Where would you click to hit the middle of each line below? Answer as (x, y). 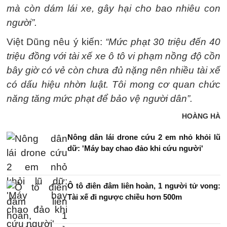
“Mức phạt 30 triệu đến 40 (163, 42)
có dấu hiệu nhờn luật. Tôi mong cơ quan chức (113, 84)
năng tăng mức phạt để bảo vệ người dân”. (100, 99)
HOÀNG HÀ (201, 116)
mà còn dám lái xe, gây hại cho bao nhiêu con (113, 8)
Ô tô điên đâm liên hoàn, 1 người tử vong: (144, 186)
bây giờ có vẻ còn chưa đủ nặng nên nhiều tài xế (113, 70)
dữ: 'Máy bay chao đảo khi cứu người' (135, 148)
